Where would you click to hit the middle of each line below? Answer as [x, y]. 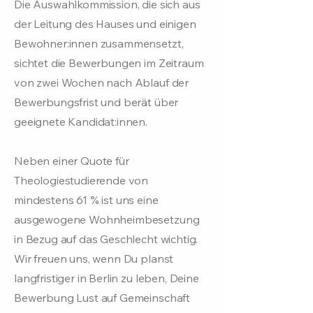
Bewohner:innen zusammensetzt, [99, 43]
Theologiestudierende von [81, 180]
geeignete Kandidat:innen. [81, 122]
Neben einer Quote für [72, 161]
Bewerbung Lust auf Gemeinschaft [102, 298]
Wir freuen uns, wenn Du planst [94, 259]
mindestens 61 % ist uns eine [86, 200]
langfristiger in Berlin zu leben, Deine [107, 278]
